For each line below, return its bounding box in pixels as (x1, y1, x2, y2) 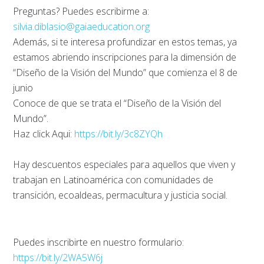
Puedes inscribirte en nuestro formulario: (13, 235, 184, 249)
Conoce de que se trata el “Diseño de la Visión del (13, 96, 222, 110)
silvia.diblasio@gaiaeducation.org (13, 19, 150, 33)
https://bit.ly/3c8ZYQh (74, 127, 163, 140)
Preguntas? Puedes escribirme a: (13, 4, 150, 18)
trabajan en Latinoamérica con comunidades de (13, 173, 214, 186)
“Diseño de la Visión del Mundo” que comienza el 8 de (13, 65, 238, 79)
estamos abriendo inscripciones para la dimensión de (13, 50, 237, 64)
